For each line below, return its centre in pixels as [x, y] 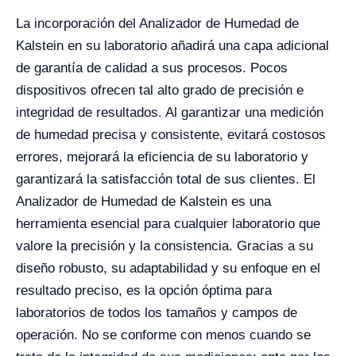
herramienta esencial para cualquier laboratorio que [168, 224]
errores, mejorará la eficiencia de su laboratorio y [162, 157]
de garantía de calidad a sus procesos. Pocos [152, 68]
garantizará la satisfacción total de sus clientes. [160, 179]
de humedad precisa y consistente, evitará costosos [171, 135]
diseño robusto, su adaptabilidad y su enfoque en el [168, 268]
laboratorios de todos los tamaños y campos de [157, 313]
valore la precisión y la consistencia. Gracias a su [164, 246]
